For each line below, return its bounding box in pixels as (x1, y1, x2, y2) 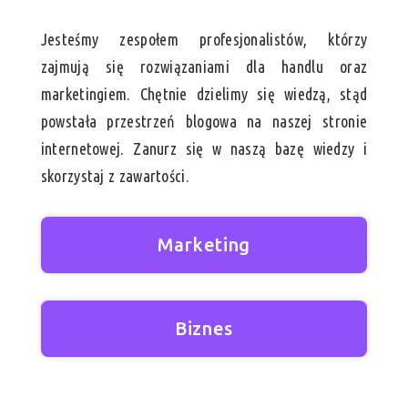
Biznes (175, 318, 233, 340)
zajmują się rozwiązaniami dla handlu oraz (40, 57, 368, 76)
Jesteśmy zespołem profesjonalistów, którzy (40, 30, 368, 49)
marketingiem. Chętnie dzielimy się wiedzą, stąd (40, 85, 368, 104)
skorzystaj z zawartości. (40, 167, 189, 186)
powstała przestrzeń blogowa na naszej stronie (40, 112, 368, 131)
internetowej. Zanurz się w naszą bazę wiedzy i (40, 139, 368, 158)
